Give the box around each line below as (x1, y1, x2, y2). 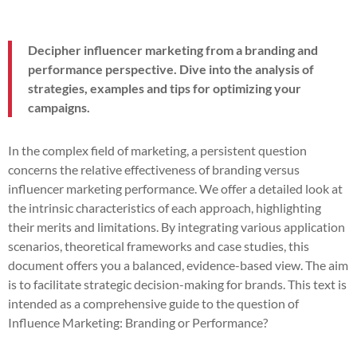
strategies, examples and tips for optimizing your (28, 80, 301, 96)
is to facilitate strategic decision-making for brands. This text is (8, 276, 347, 292)
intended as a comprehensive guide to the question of (8, 295, 299, 311)
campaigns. (28, 99, 90, 115)
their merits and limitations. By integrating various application (8, 218, 345, 234)
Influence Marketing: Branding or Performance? (8, 314, 268, 330)
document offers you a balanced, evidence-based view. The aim (8, 257, 348, 273)
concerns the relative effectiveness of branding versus (8, 161, 300, 177)
